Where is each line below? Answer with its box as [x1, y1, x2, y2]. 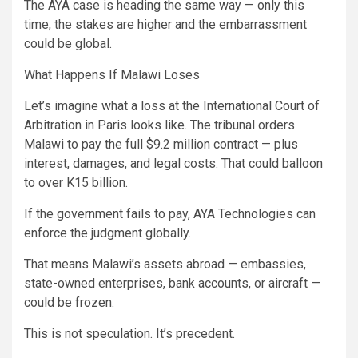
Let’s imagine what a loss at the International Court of [24, 97, 320, 113]
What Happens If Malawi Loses [24, 66, 200, 82]
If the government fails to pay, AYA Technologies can [24, 205, 316, 221]
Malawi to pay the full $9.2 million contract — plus [24, 136, 298, 152]
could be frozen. [24, 294, 114, 310]
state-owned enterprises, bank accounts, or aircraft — [24, 275, 320, 291]
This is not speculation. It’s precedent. [24, 325, 235, 341]
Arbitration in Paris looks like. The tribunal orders [24, 117, 295, 133]
